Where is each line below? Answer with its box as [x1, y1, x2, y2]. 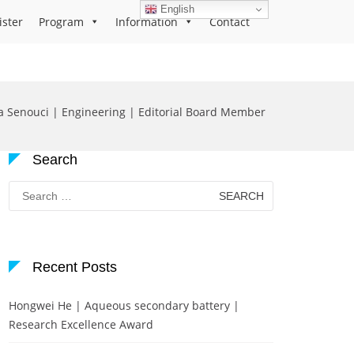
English [157, 2, 195, 15]
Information [115, 14, 178, 29]
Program [39, 14, 84, 29]
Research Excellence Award [9, 317, 153, 332]
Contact [209, 14, 250, 29]
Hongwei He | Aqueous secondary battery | [9, 298, 239, 313]
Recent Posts [32, 259, 117, 275]
